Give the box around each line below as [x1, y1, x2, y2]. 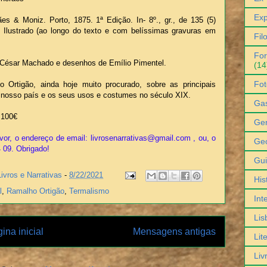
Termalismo [69, 187, 109, 196]
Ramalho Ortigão [7, 187, 64, 196]
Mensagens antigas [133, 226, 216, 237]
